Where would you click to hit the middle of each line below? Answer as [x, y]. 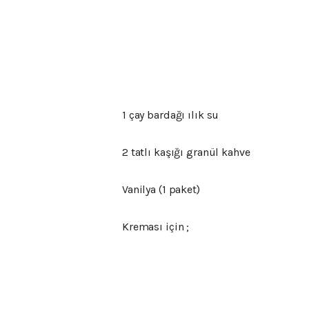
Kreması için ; [156, 226]
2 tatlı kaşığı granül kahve [186, 152]
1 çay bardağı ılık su [171, 114]
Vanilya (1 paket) [161, 189]
